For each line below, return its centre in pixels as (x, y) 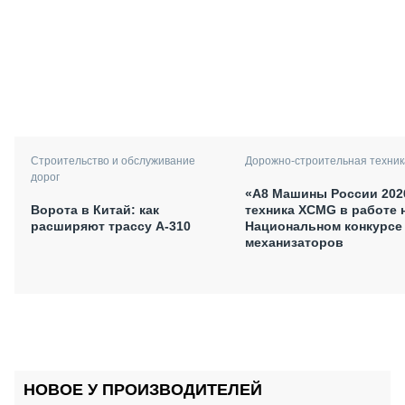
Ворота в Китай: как (95, 210)
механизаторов (294, 242)
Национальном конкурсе (324, 226)
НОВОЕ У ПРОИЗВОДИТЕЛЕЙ (143, 389)
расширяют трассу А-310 (111, 226)
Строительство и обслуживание (113, 161)
